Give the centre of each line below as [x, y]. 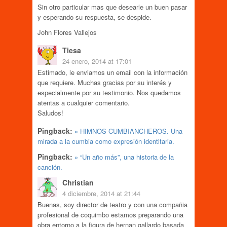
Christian [78, 182]
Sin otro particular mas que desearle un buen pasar [112, 7]
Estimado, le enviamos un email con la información [112, 72]
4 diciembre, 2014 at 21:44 [101, 193]
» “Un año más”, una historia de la [124, 157]
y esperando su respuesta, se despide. [94, 17]
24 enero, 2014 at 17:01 [97, 61]
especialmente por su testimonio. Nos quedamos [109, 92]
